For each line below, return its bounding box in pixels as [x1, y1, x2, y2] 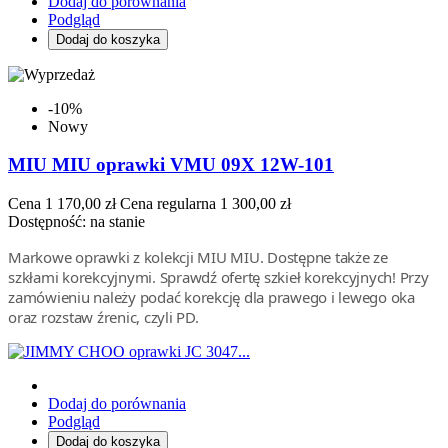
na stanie [90, 213, 145, 231]
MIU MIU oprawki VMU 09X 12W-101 [8, 154, 334, 176]
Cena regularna [120, 195, 216, 213]
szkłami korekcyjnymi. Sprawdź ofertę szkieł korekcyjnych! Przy [8, 267, 429, 288]
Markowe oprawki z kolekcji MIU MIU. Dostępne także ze [8, 247, 388, 268]
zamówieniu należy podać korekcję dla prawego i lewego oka [8, 287, 415, 308]
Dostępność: [8, 213, 90, 231]
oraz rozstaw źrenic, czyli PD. [8, 307, 199, 328]
